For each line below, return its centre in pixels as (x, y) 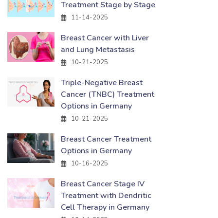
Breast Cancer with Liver (105, 38)
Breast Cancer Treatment (106, 139)
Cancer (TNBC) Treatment (108, 94)
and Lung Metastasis (98, 50)
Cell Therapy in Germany (105, 207)
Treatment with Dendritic (106, 196)
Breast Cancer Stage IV (103, 184)
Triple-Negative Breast (102, 83)
